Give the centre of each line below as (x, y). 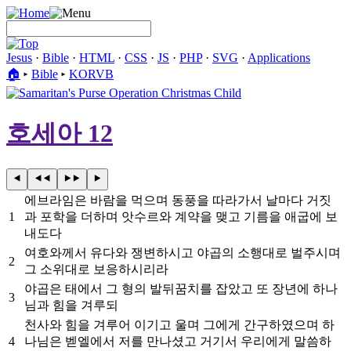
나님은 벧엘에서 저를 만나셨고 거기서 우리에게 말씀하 (178, 341)
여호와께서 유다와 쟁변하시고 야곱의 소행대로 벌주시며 (183, 252)
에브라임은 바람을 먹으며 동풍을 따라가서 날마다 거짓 (178, 200)
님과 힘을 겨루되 (71, 305)
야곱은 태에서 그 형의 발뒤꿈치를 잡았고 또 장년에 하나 (181, 288)
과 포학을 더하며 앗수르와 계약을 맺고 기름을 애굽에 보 (181, 216)
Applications (279, 58)
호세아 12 (60, 134)
